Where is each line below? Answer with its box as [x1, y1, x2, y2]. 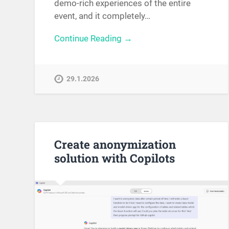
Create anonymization [54, 136, 176, 152]
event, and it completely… [54, 11, 151, 21]
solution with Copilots [54, 150, 175, 166]
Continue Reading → [54, 33, 133, 44]
